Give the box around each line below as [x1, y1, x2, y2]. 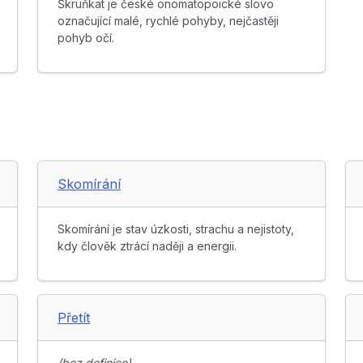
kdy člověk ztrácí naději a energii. [58, 239, 237, 254]
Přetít [58, 310, 90, 327]
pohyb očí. [58, 31, 114, 45]
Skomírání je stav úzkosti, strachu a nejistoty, [58, 222, 294, 237]
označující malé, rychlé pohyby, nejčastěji [58, 14, 279, 28]
